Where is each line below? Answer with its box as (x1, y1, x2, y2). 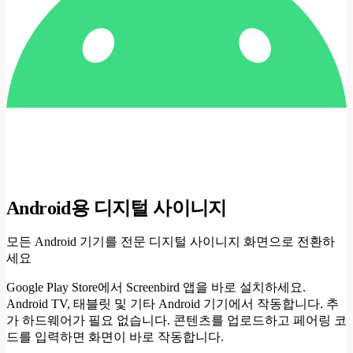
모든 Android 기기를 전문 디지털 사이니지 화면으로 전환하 (6, 234, 335, 248)
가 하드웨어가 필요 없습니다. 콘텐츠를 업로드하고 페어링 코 (6, 313, 347, 327)
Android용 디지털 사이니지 (6, 197, 227, 218)
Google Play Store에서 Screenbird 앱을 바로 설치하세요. (6, 280, 306, 294)
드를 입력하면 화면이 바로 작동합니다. (6, 329, 224, 344)
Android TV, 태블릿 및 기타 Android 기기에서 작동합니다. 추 (6, 296, 339, 310)
